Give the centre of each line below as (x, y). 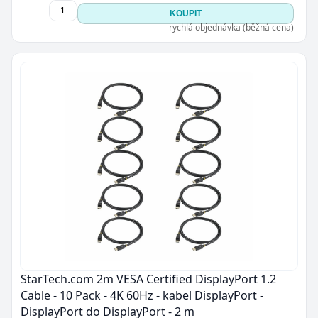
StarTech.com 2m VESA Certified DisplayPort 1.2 (148, 279)
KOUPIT (185, 13)
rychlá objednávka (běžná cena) (231, 27)
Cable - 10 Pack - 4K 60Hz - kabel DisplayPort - (142, 295)
